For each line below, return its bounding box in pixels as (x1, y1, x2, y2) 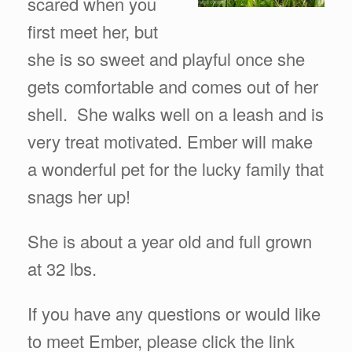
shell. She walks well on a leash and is (27, 101, 324, 126)
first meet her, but (27, 18, 158, 43)
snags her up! (27, 183, 130, 208)
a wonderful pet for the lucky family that (27, 156, 324, 181)
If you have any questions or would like (27, 300, 321, 325)
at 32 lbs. (27, 255, 97, 280)
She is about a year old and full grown (27, 228, 312, 253)
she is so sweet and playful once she (27, 46, 305, 71)
